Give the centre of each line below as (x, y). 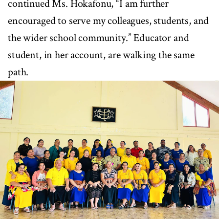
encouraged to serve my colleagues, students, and (109, 21)
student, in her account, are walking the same (101, 55)
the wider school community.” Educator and (99, 38)
